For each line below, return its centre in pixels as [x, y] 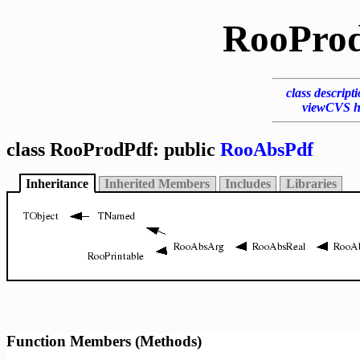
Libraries [311, 183]
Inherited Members [157, 183]
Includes [247, 183]
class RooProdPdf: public [113, 149]
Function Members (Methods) [104, 341]
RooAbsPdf [267, 149]
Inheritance [57, 183]
